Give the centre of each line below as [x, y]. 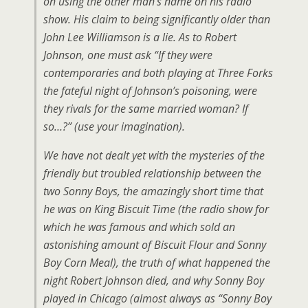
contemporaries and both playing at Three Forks [158, 73]
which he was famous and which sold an [139, 227]
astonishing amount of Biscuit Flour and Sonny [155, 245]
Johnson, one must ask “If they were [128, 55]
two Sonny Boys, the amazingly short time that [153, 191]
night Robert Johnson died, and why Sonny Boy [154, 280]
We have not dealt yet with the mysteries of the [154, 155]
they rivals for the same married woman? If [146, 109]
